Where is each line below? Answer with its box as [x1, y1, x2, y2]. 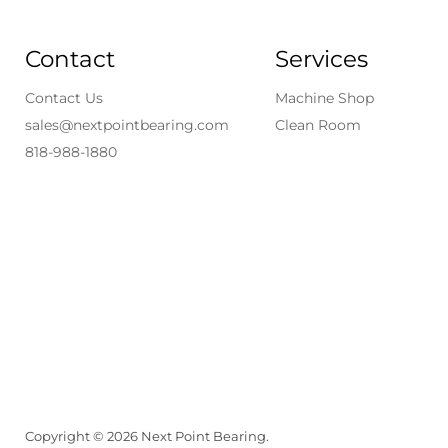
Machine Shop [274, 89, 374, 108]
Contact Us [25, 89, 103, 108]
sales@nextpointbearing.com [25, 116, 229, 135]
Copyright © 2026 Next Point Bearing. [25, 428, 269, 445]
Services [274, 45, 368, 74]
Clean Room [274, 116, 361, 135]
